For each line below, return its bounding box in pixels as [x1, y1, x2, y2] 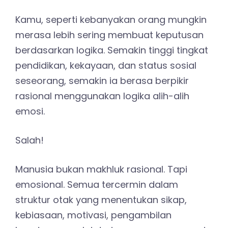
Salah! [15, 133, 44, 147]
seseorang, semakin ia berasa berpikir [15, 74, 189, 87]
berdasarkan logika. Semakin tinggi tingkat [15, 43, 208, 56]
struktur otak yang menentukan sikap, [15, 193, 187, 206]
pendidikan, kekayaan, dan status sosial [15, 59, 196, 72]
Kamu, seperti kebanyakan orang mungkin [15, 13, 207, 26]
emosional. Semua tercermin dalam [15, 178, 178, 191]
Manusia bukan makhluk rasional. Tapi [15, 162, 187, 176]
